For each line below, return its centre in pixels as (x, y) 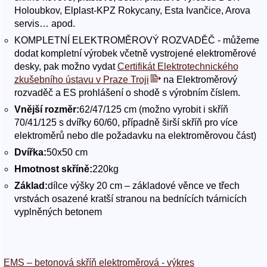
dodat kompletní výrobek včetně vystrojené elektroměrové (135, 53)
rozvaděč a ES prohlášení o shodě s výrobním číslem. (127, 93)
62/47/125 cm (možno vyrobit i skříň (153, 109)
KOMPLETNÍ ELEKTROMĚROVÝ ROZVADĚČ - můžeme (136, 40)
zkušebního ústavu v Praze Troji (81, 80)
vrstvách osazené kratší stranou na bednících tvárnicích (130, 199)
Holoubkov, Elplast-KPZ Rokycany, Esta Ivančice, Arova (132, 10)
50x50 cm (67, 152)
